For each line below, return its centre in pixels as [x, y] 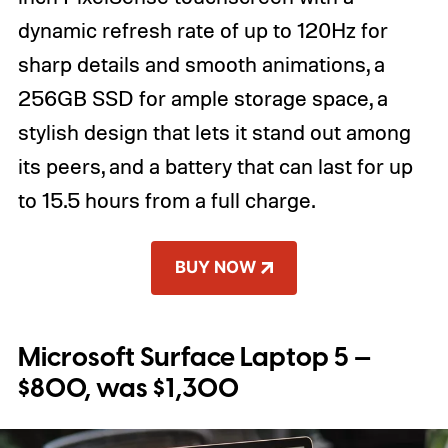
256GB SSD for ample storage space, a [202, 98]
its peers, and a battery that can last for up [215, 166]
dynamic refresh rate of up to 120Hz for [202, 30]
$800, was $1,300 [128, 388]
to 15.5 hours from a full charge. [166, 200]
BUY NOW [216, 267]
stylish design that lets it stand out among [214, 132]
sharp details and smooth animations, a [201, 64]
